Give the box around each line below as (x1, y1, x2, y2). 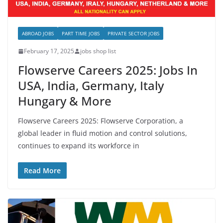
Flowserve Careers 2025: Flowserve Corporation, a (18, 116, 183, 126)
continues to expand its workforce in (18, 141, 139, 151)
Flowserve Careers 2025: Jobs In (18, 62, 198, 79)
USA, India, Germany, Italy (18, 77, 164, 94)
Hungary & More (18, 93, 111, 110)
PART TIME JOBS (62, 30, 100, 37)
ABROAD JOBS (22, 30, 54, 37)
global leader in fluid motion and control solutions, (18, 128, 187, 138)
